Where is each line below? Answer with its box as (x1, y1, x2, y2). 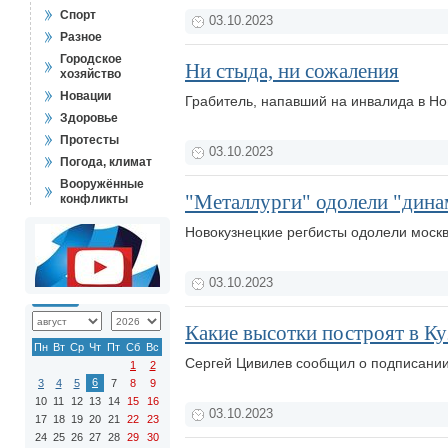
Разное (60, 30, 102, 44)
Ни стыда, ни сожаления (185, 59, 399, 83)
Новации (60, 89, 111, 103)
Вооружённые (60, 177, 144, 191)
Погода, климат (60, 155, 152, 169)
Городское (60, 52, 122, 66)
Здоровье (60, 111, 118, 125)
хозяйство (60, 67, 121, 81)
